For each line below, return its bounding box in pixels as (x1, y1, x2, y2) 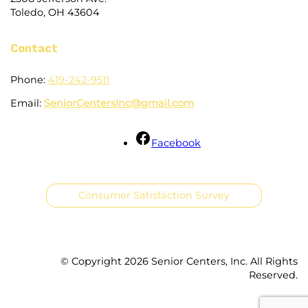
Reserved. (249, 269, 298, 282)
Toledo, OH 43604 (10, 5, 100, 19)
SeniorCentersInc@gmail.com (44, 97, 194, 110)
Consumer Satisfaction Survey (78, 189, 230, 202)
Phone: (10, 73, 48, 86)
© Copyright (60, 255, 124, 268)
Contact (10, 41, 58, 55)
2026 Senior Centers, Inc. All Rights (124, 255, 298, 268)
